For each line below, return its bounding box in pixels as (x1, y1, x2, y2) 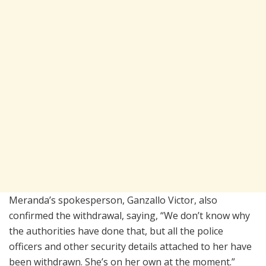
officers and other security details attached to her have (9, 239, 252, 253)
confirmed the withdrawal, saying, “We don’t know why (9, 208, 250, 222)
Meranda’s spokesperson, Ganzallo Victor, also (9, 193, 217, 207)
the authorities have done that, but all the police (9, 224, 223, 237)
